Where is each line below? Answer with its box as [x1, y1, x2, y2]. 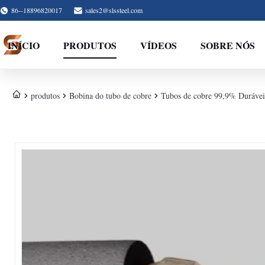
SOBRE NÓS [201, 38, 256, 52]
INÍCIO [8, 38, 40, 52]
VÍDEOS [140, 38, 177, 52]
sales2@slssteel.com [85, 5, 143, 15]
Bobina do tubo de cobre [69, 89, 151, 101]
